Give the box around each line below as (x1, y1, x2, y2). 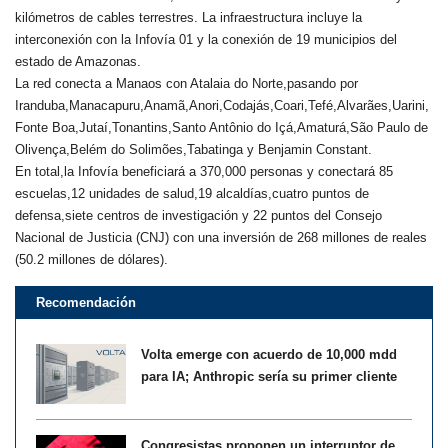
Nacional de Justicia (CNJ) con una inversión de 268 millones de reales (15, 229, 427, 245)
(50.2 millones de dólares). (15, 251, 168, 267)
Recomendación (36, 294, 136, 310)
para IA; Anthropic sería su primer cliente (141, 368, 397, 384)
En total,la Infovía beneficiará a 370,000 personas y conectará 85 (15, 163, 393, 179)
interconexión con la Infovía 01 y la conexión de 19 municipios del (15, 31, 397, 47)
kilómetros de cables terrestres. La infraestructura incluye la (15, 9, 362, 25)
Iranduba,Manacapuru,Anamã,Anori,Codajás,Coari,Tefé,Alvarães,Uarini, (15, 97, 429, 113)
